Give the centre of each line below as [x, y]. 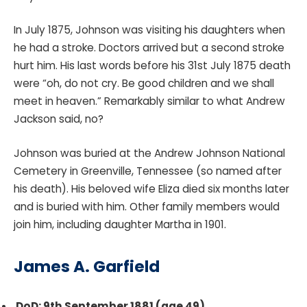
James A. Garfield [88, 266]
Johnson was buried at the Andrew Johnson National [149, 153]
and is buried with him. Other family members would [147, 206]
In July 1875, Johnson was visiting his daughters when [149, 30]
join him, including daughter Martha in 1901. [121, 224]
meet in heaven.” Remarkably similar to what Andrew [149, 101]
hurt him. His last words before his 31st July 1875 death [152, 66]
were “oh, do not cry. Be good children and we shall [144, 84]
